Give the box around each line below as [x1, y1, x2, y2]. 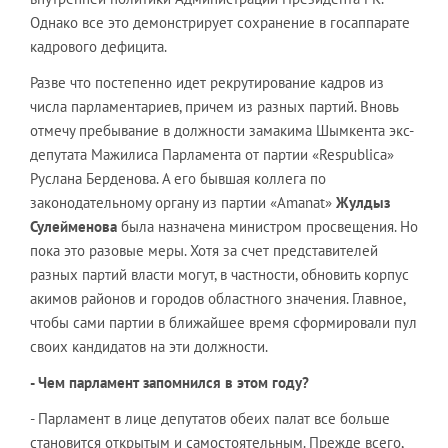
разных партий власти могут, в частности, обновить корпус [30, 265, 409, 284]
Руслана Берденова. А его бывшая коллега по [30, 169, 326, 188]
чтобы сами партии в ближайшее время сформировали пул [30, 313, 417, 332]
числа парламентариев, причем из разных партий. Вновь [30, 97, 398, 116]
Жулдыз [336, 193, 390, 212]
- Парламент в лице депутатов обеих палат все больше [30, 409, 390, 428]
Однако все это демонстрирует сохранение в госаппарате [30, 13, 410, 32]
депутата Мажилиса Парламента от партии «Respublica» [30, 145, 394, 164]
